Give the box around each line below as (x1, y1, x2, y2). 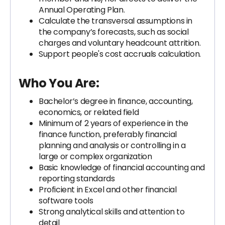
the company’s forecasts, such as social (39, 26, 189, 38)
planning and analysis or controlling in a (39, 140, 186, 151)
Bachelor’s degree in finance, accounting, (39, 95, 193, 107)
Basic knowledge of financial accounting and (39, 162, 205, 173)
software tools (39, 195, 93, 206)
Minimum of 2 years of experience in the (39, 118, 188, 129)
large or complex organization (39, 151, 152, 162)
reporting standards (39, 173, 115, 184)
